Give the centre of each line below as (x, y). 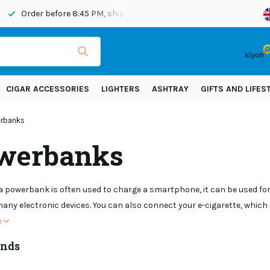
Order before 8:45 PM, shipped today (91, 14)
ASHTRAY (170, 89)
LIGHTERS (121, 89)
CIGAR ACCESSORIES (48, 89)
